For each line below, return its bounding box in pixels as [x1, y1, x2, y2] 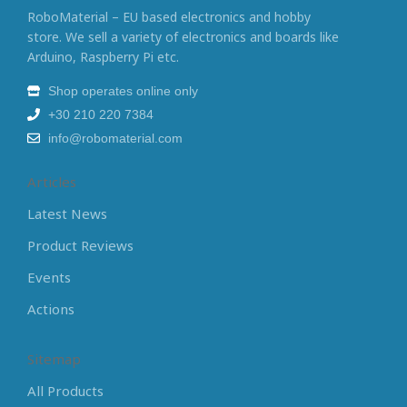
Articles [27, 172, 77, 191]
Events [27, 267, 72, 286]
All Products [27, 381, 104, 400]
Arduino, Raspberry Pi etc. [27, 47, 180, 65]
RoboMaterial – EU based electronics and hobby [27, 7, 312, 25]
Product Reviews [27, 235, 134, 254]
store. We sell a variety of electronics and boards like [27, 27, 340, 45]
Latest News [27, 203, 108, 223]
